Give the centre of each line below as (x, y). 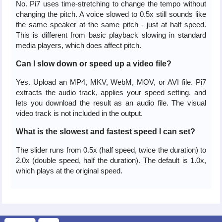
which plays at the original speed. (69, 170)
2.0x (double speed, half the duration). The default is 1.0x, (111, 160)
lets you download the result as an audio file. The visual (111, 103)
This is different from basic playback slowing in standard (111, 35)
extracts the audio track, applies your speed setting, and (111, 92)
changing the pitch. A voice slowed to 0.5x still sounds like (111, 14)
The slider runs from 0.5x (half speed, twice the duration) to (111, 150)
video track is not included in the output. (79, 113)
